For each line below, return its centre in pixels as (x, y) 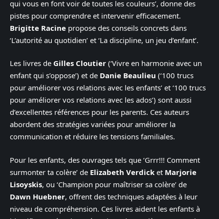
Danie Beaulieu (128, 76)
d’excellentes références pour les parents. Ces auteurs (99, 112)
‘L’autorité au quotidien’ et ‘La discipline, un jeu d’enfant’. (104, 40)
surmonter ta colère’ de (50, 172)
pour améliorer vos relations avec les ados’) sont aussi (101, 100)
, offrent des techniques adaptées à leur (131, 196)
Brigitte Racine (38, 28)
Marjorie (181, 172)
